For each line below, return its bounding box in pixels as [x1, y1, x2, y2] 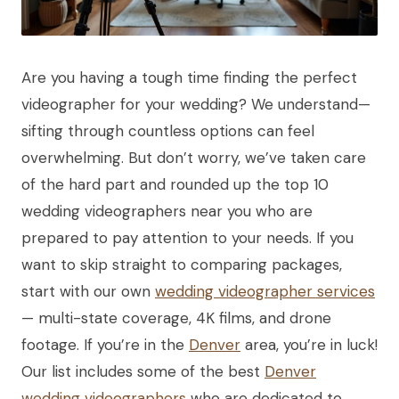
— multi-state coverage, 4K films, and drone [21, 307, 331, 328]
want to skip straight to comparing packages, [21, 254, 342, 274]
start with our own [21, 281, 155, 301]
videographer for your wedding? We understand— [21, 94, 370, 114]
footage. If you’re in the [21, 334, 189, 354]
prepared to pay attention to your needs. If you [21, 227, 354, 248]
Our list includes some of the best [21, 361, 265, 381]
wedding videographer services [155, 281, 375, 301]
